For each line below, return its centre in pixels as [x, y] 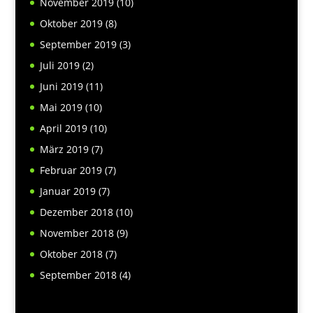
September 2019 [78, 44]
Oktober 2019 [71, 23]
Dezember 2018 [76, 212]
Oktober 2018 [71, 254]
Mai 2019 [61, 107]
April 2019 [63, 128]
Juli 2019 [59, 65]
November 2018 [77, 233]
